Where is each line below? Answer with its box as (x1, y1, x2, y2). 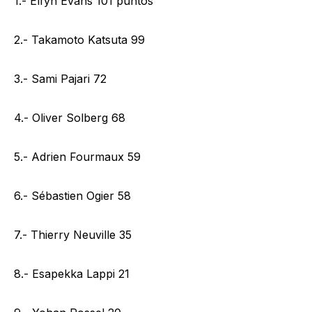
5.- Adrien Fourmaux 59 (14, 149, 141, 164)
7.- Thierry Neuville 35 (14, 227, 132, 242)
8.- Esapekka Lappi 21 (14, 266, 130, 281)
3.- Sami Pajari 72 (14, 71, 107, 86)
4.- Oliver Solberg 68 (14, 110, 125, 125)
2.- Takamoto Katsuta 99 (14, 32, 145, 47)
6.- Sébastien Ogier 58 (14, 188, 131, 203)
